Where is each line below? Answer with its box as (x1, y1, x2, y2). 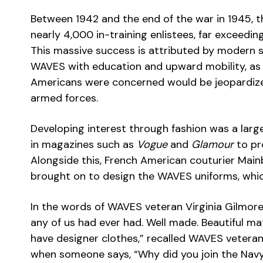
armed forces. (31, 91, 98, 105)
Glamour (191, 137, 234, 151)
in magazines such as (31, 137, 137, 151)
